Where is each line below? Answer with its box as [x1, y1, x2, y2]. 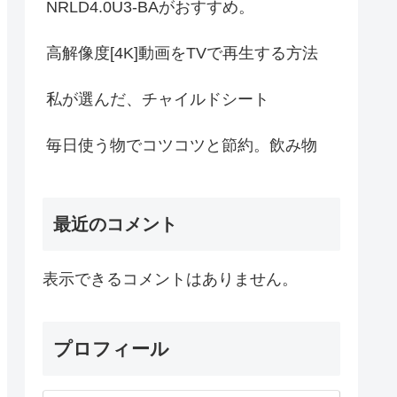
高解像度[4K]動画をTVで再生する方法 [46, 44, 318, 63]
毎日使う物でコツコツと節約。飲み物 [46, 136, 317, 155]
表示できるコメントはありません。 [43, 269, 298, 288]
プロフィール [53, 338, 169, 359]
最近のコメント [53, 214, 177, 234]
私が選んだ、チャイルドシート [46, 90, 269, 109]
